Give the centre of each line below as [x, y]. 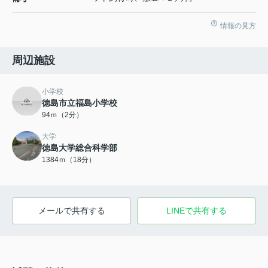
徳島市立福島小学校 [80, 103]
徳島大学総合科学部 [80, 147]
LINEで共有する [197, 210]
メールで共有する [71, 210]
